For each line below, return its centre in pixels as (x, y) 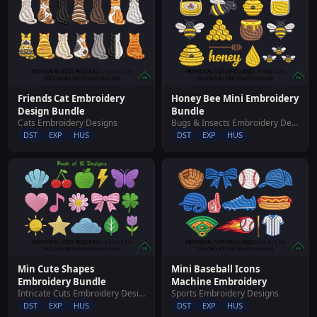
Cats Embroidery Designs (68, 122)
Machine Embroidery (219, 282)
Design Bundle (51, 111)
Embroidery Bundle (62, 282)
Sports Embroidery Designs (225, 294)
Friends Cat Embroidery (71, 98)
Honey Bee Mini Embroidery (235, 98)
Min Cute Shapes (56, 269)
